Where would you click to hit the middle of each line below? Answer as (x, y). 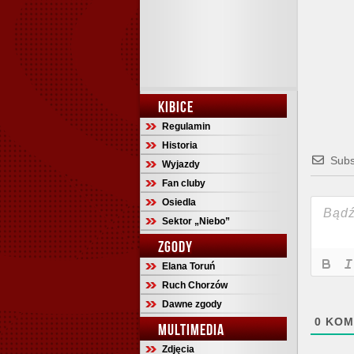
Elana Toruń (188, 266)
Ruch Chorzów (195, 285)
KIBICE (176, 107)
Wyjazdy (181, 164)
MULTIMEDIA (191, 330)
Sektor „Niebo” (196, 221)
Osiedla (179, 202)
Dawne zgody (192, 304)
